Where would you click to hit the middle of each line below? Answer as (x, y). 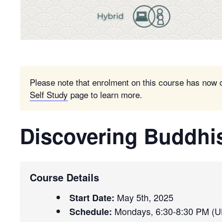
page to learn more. (105, 94)
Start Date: (92, 198)
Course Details (64, 177)
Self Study (49, 94)
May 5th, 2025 (144, 197)
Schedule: (91, 212)
